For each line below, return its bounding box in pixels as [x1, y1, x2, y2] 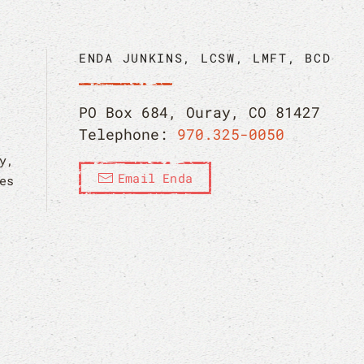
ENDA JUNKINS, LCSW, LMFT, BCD [79, 50, 331, 66]
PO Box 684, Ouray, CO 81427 [79, 102, 321, 122]
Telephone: [79, 124, 178, 144]
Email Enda [118, 170, 193, 186]
